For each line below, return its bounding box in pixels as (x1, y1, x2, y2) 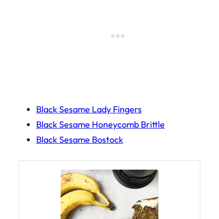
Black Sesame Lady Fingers (36, 104, 142, 115)
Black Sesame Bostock (36, 134, 123, 146)
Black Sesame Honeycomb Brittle (36, 119, 165, 131)
